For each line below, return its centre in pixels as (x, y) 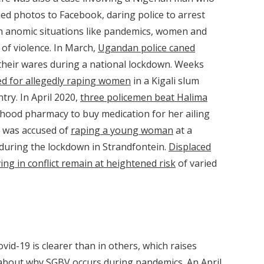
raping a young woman (122, 130)
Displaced (190, 147)
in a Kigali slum (165, 81)
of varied (196, 163)
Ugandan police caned (146, 48)
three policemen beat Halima (144, 97)
